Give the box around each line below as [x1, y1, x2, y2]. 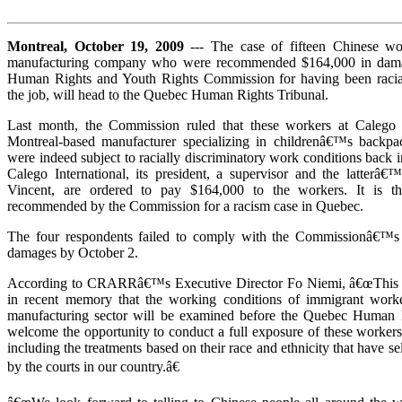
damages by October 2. [7, 244, 138, 260]
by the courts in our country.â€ [7, 358, 179, 374]
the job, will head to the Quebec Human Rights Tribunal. [7, 86, 328, 102]
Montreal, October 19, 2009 [7, 38, 184, 54]
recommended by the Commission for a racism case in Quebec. [7, 197, 363, 214]
